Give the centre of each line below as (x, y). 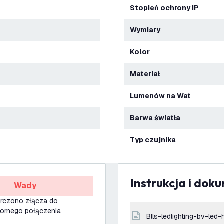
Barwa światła (158, 118)
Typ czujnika (155, 140)
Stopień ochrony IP (167, 8)
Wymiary (148, 30)
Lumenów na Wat (162, 96)
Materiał (148, 74)
